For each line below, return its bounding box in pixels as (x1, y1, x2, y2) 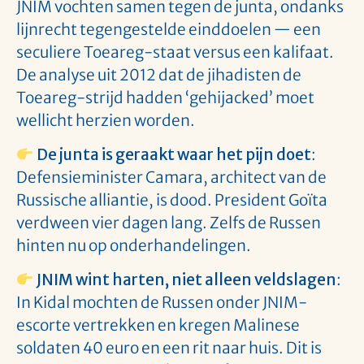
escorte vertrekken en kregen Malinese (16, 315, 300, 336)
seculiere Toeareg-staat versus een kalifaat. (16, 41, 334, 62)
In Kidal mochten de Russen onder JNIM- (16, 292, 307, 313)
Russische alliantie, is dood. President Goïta (16, 189, 327, 210)
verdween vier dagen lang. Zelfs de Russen (16, 212, 321, 232)
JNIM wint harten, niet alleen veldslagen (36, 270, 336, 290)
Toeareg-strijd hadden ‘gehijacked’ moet (16, 87, 314, 107)
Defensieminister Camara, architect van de (16, 167, 327, 187)
